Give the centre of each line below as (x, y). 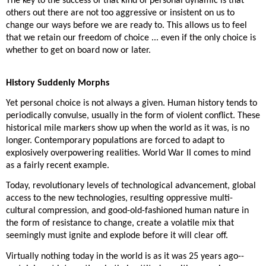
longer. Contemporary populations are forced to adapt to (115, 141)
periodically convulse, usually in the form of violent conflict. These (133, 116)
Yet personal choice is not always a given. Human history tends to (132, 104)
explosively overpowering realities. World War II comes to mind (128, 153)
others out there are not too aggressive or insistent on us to (120, 13)
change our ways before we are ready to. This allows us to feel (126, 26)
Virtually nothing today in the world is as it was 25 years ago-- (125, 256)
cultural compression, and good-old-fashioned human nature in (127, 211)
